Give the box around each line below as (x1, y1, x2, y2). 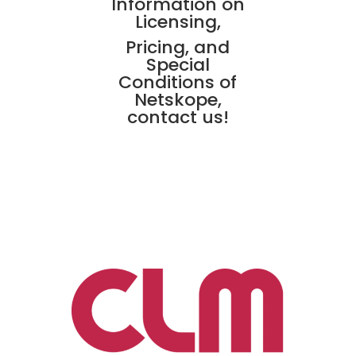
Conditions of (118, 69, 238, 95)
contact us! (126, 104, 229, 130)
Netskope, (133, 87, 222, 112)
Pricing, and (126, 34, 230, 60)
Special (145, 52, 210, 77)
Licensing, (134, 9, 221, 34)
